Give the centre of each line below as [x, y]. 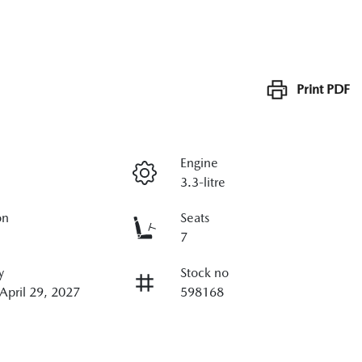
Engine [199, 162]
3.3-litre [202, 182]
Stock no [204, 272]
